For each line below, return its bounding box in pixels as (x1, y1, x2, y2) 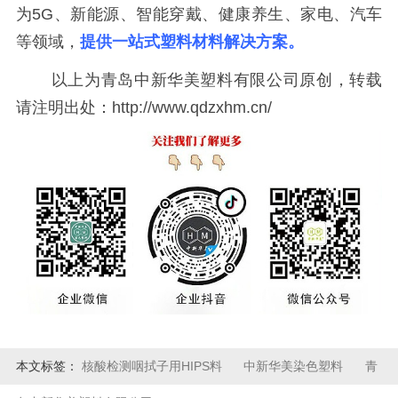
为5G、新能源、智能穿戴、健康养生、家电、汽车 (15, 4, 383, 23)
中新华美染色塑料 (243, 359, 347, 374)
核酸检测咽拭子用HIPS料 (81, 359, 226, 374)
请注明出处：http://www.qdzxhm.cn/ (15, 98, 272, 116)
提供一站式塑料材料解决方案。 (79, 32, 304, 51)
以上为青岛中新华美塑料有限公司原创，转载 (15, 70, 383, 89)
